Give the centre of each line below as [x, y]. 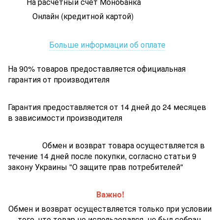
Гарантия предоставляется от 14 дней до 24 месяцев [107, 107]
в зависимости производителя [65, 117]
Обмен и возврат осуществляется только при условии [110, 208]
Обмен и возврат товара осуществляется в [124, 145]
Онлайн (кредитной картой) [80, 16]
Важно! [110, 194]
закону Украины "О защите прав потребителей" [96, 166]
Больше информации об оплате [107, 44]
